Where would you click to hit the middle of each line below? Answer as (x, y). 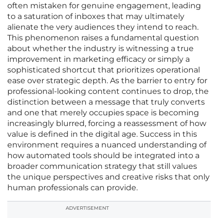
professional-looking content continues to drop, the (108, 91)
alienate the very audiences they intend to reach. (103, 27)
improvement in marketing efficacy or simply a (99, 59)
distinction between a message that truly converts (106, 102)
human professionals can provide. (73, 188)
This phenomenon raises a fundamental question (103, 38)
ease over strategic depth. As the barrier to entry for (107, 81)
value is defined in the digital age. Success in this (102, 134)
